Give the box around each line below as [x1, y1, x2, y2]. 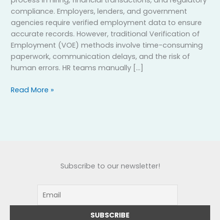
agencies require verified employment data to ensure [11, 18, 202, 28]
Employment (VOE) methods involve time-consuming [11, 40, 203, 51]
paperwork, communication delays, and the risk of [11, 52, 191, 62]
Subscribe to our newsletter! [60, 161, 160, 171]
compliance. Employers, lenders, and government [11, 6, 188, 17]
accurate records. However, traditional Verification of [11, 29, 200, 39]
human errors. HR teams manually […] [11, 63, 144, 73]
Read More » [11, 85, 55, 95]
